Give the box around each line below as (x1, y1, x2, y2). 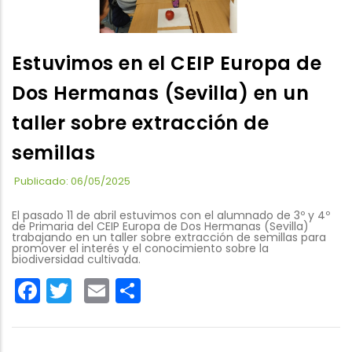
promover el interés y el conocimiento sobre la (12, 240, 269, 256)
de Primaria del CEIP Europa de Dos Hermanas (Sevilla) (12, 218, 309, 234)
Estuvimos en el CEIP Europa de (12, 49, 321, 76)
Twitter (71, 270, 154, 306)
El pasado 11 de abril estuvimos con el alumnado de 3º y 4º (12, 207, 330, 223)
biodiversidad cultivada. (12, 251, 141, 267)
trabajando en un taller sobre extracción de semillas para (12, 229, 326, 245)
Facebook (40, 270, 159, 306)
